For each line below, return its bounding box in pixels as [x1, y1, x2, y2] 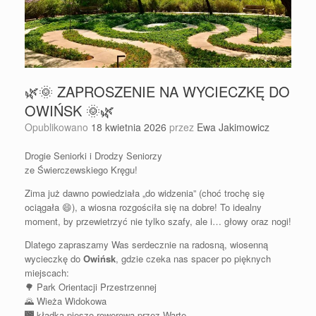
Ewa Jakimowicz [197, 119, 269, 134]
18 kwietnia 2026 [91, 119, 166, 134]
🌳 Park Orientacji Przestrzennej [25, 279, 157, 293]
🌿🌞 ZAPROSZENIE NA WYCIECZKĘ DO [25, 80, 290, 102]
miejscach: [25, 265, 69, 279]
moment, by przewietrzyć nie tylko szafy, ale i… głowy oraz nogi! [25, 214, 291, 228]
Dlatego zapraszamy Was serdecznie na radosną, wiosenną [25, 237, 268, 251]
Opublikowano [32, 119, 91, 134]
